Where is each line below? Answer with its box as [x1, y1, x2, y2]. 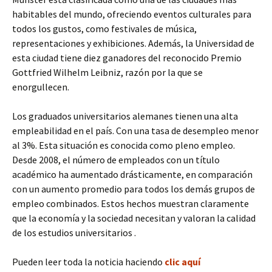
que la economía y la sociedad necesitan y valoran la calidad [12, 212, 256, 225]
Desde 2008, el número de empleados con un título [12, 154, 220, 166]
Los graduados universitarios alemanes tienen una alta [12, 110, 238, 123]
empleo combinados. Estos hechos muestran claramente [12, 197, 249, 210]
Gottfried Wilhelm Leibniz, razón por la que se [12, 66, 203, 79]
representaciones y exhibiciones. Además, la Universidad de [12, 37, 254, 50]
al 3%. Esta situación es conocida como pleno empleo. [12, 139, 235, 152]
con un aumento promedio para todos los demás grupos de [12, 183, 255, 195]
